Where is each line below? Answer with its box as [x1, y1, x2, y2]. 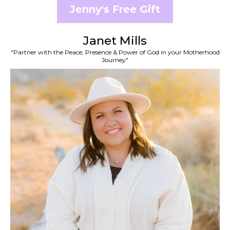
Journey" [102, 56, 128, 64]
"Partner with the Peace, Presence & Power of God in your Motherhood [10, 48, 220, 56]
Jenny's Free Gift [70, 3, 160, 16]
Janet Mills [83, 33, 147, 48]
